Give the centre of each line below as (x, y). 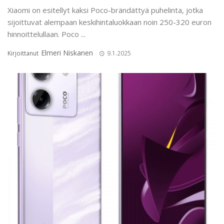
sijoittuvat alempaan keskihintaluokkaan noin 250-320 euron (109, 22)
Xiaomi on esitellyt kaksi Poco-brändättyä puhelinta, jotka (105, 10)
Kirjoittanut (24, 53)
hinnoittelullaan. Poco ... (46, 34)
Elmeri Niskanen (67, 53)
